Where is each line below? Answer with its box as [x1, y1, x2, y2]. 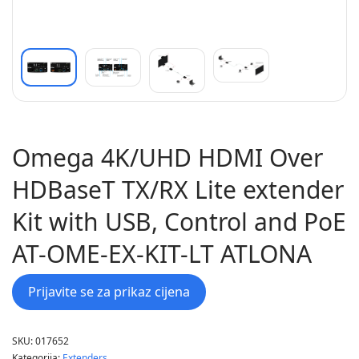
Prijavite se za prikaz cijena [28, 282, 190, 301]
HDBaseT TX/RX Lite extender [12, 172, 344, 206]
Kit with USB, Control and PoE [12, 204, 346, 238]
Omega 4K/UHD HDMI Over [12, 140, 323, 174]
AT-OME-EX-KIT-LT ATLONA [12, 236, 312, 270]
